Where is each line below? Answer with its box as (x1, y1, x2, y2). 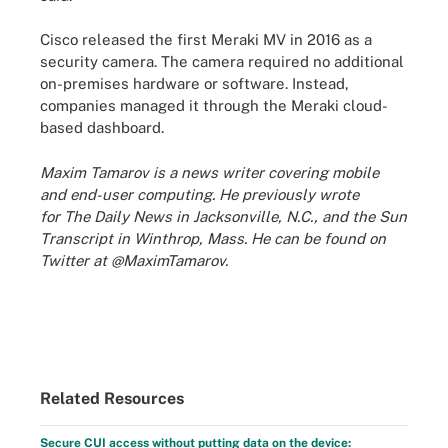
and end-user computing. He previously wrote (40, 185, 359, 203)
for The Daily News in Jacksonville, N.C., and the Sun (40, 207, 407, 225)
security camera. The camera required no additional (40, 53, 404, 70)
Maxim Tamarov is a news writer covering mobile (40, 163, 379, 181)
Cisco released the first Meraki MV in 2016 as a (40, 31, 372, 48)
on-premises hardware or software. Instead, (40, 75, 349, 92)
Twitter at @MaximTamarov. (40, 251, 228, 269)
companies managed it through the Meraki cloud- (40, 97, 388, 114)
